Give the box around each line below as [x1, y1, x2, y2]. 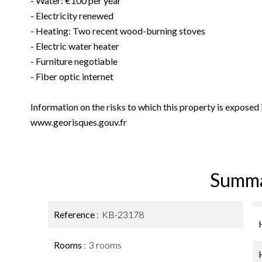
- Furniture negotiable [30, 56, 118, 67]
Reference [54, 209, 96, 220]
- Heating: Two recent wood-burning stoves [30, 25, 205, 36]
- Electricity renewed [30, 10, 113, 21]
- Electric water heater [30, 40, 119, 51]
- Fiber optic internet [30, 71, 113, 82]
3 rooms [89, 239, 122, 250]
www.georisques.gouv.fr [30, 116, 127, 127]
